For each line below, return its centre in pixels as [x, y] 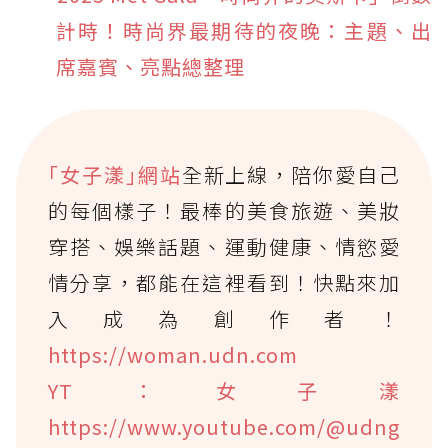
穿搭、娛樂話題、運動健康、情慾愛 [224, 246]
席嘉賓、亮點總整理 [150, 66]
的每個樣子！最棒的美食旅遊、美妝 [224, 210]
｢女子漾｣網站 [115, 174]
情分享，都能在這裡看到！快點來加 [224, 282]
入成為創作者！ [224, 318]
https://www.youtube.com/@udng [224, 426]
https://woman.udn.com [173, 354]
